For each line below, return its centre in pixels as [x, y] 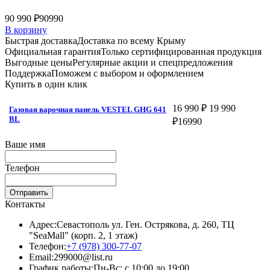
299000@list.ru [83, 257]
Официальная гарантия [53, 51]
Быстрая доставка [41, 40]
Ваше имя [25, 144]
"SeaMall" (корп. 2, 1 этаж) [83, 235]
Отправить [29, 192]
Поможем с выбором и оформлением [127, 73]
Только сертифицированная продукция [181, 51]
